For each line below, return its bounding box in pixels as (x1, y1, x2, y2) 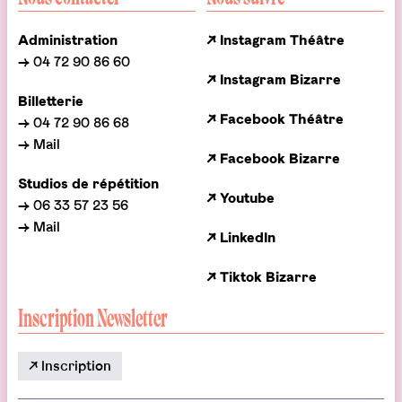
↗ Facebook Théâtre (206, 112, 344, 127)
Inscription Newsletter (18, 306, 168, 332)
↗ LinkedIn (206, 231, 275, 245)
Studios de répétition (18, 177, 159, 191)
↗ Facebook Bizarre (206, 152, 340, 166)
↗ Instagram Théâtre (206, 33, 345, 48)
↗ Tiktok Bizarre (206, 270, 317, 284)
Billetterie (18, 94, 83, 109)
